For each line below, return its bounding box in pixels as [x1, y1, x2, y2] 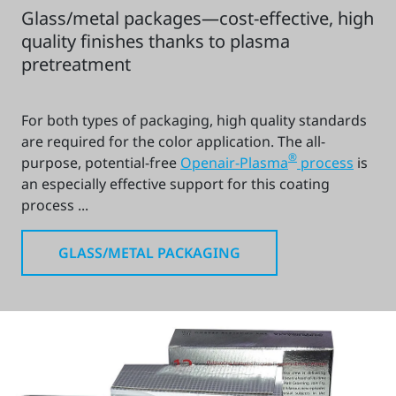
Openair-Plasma [180, 153, 288, 173]
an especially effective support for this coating [21, 174, 330, 194]
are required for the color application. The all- [21, 132, 325, 152]
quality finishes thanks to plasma [21, 29, 290, 54]
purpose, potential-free [21, 153, 180, 173]
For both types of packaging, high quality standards [21, 110, 367, 131]
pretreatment [21, 52, 131, 77]
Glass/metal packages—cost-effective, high [21, 6, 374, 31]
